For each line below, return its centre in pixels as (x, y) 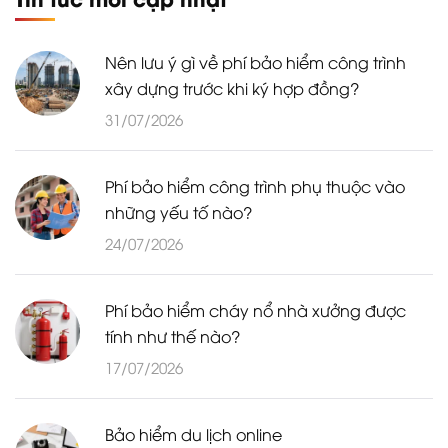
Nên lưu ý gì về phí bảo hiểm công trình (255, 61)
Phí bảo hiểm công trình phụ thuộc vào (255, 185)
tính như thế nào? (172, 335)
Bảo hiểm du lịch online (193, 433)
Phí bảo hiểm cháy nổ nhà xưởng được (255, 309)
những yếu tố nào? (178, 211)
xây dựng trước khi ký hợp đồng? (232, 87)
